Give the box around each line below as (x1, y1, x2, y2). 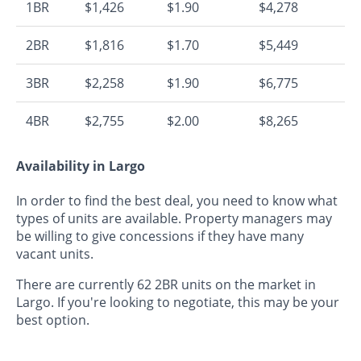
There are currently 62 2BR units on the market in (16, 275, 316, 293)
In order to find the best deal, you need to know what (16, 191, 338, 210)
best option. (16, 310, 89, 329)
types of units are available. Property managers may (16, 209, 332, 227)
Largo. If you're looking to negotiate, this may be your (16, 293, 339, 311)
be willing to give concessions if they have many (16, 226, 304, 245)
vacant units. (16, 244, 93, 263)
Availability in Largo (16, 156, 145, 175)
